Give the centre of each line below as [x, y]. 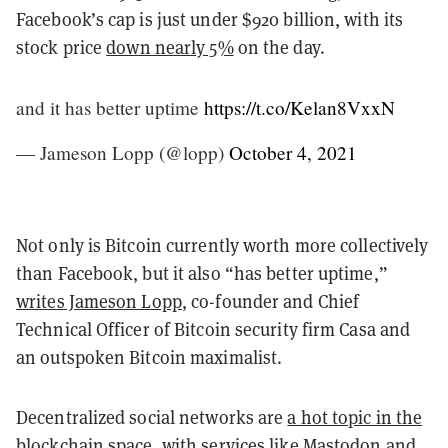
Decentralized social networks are [152, 416]
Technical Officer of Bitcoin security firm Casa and [213, 328]
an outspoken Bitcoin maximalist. [149, 356]
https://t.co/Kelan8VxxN [299, 107]
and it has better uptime [110, 107]
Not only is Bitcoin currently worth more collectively [222, 244]
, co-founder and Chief [270, 300]
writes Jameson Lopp [99, 300]
